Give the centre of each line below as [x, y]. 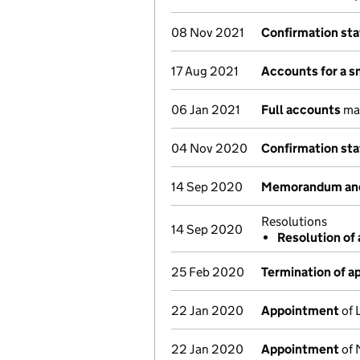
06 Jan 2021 [206, 110]
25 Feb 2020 [208, 272]
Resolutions [294, 221]
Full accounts [301, 110]
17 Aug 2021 [205, 71]
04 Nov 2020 [209, 148]
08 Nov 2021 [208, 33]
